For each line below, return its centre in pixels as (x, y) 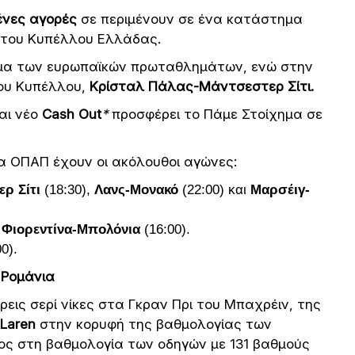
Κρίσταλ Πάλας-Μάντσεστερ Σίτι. (202, 86)
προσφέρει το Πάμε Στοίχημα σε (215, 114)
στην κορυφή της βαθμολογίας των (156, 324)
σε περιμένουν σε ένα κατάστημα (190, 19)
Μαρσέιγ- (280, 190)
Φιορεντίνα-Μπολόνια (73, 229)
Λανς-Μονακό (136, 190)
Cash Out (72, 114)
